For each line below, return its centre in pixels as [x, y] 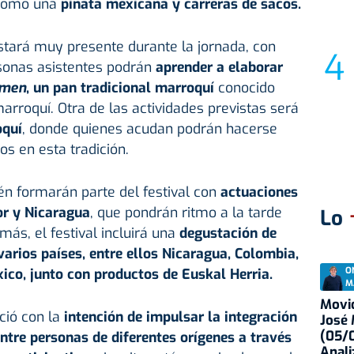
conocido [246, 88]
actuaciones [257, 192]
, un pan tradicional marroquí [122, 88]
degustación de [226, 233]
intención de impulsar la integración [178, 317]
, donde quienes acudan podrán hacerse [149, 129]
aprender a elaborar [219, 68]
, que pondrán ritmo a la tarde [186, 213]
